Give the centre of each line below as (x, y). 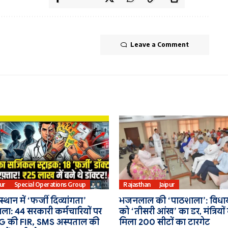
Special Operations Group (50, 184)
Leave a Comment (159, 44)
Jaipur (167, 184)
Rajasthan (137, 184)
